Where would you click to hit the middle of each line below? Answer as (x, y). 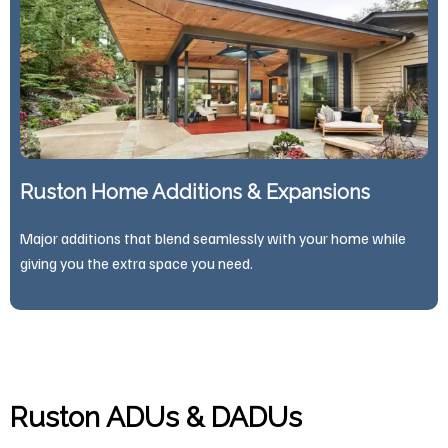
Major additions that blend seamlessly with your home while (213, 238)
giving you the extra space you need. (136, 263)
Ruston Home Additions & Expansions (195, 192)
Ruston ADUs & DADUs (156, 418)
